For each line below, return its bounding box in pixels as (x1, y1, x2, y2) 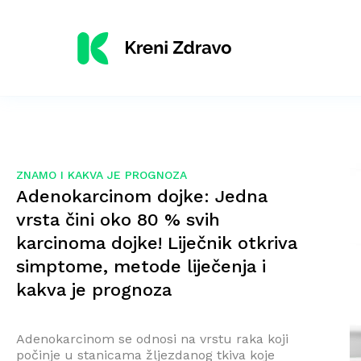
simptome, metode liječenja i (16, 255, 266, 276)
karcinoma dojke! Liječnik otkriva (16, 232, 297, 253)
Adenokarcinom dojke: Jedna (16, 185, 268, 206)
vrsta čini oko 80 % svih (16, 209, 220, 230)
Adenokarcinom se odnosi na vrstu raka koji (16, 330, 288, 346)
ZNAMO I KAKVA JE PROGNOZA (16, 168, 187, 181)
